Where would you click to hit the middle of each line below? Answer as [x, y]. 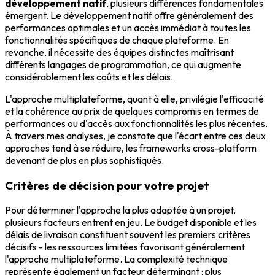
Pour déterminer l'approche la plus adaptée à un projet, [120, 210]
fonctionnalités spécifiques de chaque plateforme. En [117, 40]
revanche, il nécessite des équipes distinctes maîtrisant [119, 52]
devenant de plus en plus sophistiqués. [84, 160]
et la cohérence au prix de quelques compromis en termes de [132, 111]
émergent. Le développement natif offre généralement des [129, 15]
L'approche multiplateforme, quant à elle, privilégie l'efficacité [134, 99]
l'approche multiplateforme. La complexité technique [116, 259]
